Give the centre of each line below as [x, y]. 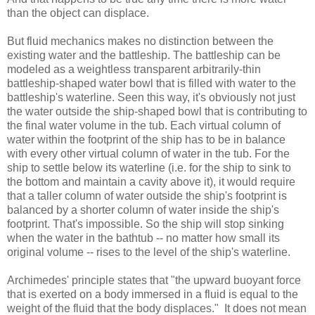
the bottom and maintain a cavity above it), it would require [151, 181]
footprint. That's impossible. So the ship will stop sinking [146, 224]
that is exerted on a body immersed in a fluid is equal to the [153, 294]
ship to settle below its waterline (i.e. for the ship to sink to [149, 167]
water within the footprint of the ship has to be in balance [146, 139]
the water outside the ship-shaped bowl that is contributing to [157, 111]
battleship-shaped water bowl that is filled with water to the [152, 83]
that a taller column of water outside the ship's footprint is [147, 195]
